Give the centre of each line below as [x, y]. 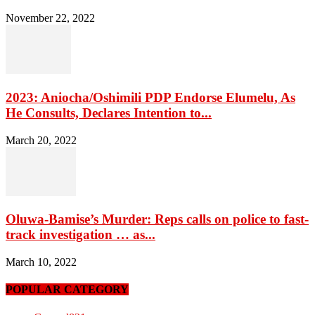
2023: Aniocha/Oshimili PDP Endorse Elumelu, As [150, 97]
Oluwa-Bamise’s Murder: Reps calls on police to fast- [157, 219]
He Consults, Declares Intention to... [109, 112]
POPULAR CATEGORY [67, 290]
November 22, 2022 [50, 18]
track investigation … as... [81, 235]
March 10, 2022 [41, 262]
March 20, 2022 [41, 140]
